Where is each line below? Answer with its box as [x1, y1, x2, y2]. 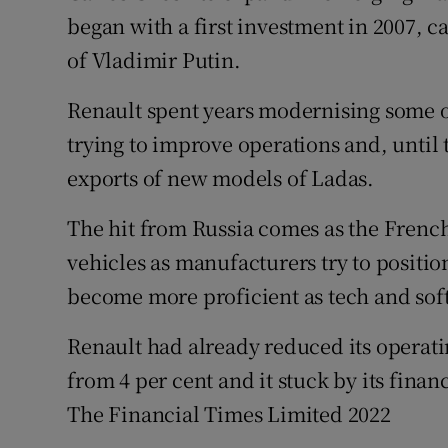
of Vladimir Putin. [67, 45, 241, 75]
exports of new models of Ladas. [67, 163, 375, 193]
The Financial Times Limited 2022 [67, 399, 391, 429]
